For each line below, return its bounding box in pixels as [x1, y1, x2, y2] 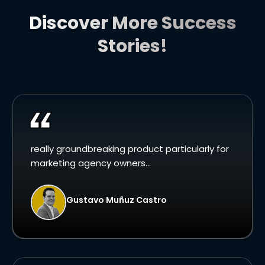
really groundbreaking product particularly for [31, 143, 229, 156]
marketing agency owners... [31, 157, 151, 170]
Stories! [98, 34, 167, 59]
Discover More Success [28, 11, 237, 36]
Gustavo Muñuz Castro [66, 193, 167, 206]
